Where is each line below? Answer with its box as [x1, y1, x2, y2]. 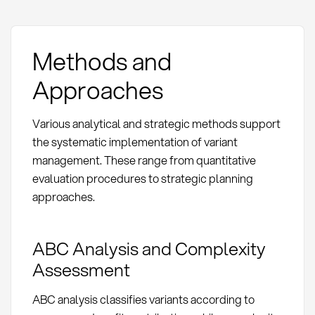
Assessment [32, 256, 130, 282]
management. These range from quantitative [32, 152, 256, 169]
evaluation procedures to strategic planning [32, 170, 253, 187]
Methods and [32, 44, 172, 79]
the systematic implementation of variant [32, 134, 238, 150]
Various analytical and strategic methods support [32, 115, 281, 132]
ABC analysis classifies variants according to [32, 290, 255, 307]
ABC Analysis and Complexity [32, 235, 266, 261]
